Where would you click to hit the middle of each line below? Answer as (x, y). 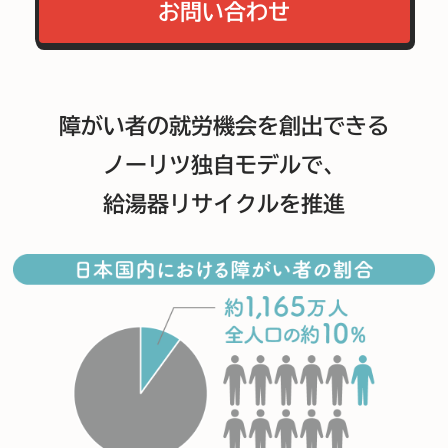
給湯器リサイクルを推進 (224, 204)
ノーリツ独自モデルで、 (224, 165)
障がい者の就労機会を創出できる (224, 126)
